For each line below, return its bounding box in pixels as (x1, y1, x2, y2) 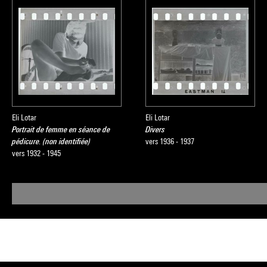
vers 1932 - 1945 (12, 148, 61, 158)
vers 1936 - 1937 (145, 136, 194, 146)
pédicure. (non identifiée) (12, 136, 91, 146)
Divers (145, 125, 165, 134)
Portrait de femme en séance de (12, 125, 110, 134)
